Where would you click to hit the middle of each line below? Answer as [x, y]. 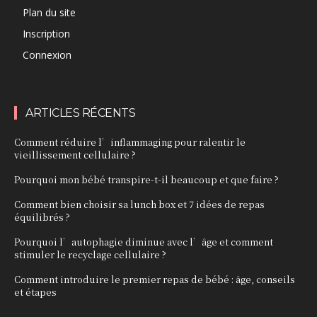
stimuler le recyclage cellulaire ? [90, 255]
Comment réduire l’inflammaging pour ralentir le [130, 142]
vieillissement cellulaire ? [75, 155]
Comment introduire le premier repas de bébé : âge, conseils [155, 279]
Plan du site [49, 13]
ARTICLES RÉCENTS [80, 113]
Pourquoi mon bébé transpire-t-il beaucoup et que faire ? [146, 180]
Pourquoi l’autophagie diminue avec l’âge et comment [144, 242]
